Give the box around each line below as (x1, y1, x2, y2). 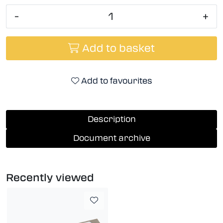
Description (87, 114, 136, 124)
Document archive (73, 133, 150, 143)
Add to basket (82, 42, 155, 54)
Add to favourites (81, 76, 152, 86)
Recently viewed (6, 171, 94, 184)
